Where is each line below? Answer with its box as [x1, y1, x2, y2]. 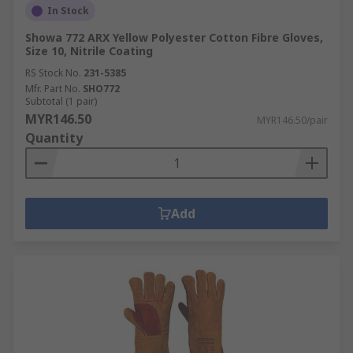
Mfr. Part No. [25, 82, 80, 95]
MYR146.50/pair [257, 113, 328, 127]
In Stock [47, 4, 89, 17]
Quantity [25, 129, 83, 147]
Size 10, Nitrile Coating [25, 43, 153, 58]
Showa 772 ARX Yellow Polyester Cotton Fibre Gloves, [25, 30, 323, 45]
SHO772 [83, 82, 120, 95]
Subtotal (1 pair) [25, 95, 97, 108]
